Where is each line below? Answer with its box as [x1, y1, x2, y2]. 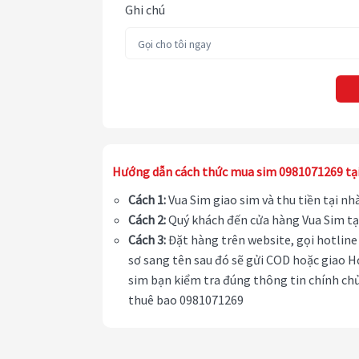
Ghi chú [125, 2, 165, 18]
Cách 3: [128, 232, 166, 248]
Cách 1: [128, 192, 166, 208]
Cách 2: [128, 212, 166, 228]
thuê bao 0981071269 [128, 292, 244, 309]
